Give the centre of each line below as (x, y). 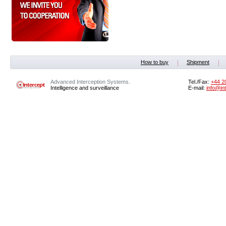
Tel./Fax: (200, 82)
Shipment (198, 62)
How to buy (155, 62)
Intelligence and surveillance (85, 88)
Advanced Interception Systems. (90, 82)
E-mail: (197, 88)
